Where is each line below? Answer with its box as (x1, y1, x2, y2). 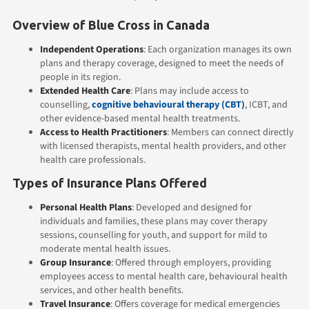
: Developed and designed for (132, 200, 252, 215)
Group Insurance (40, 255, 111, 270)
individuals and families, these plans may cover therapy (40, 214, 268, 228)
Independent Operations (40, 42, 143, 57)
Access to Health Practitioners (40, 125, 167, 139)
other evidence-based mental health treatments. (40, 111, 240, 126)
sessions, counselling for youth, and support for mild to (40, 228, 268, 242)
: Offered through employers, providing (111, 255, 271, 270)
